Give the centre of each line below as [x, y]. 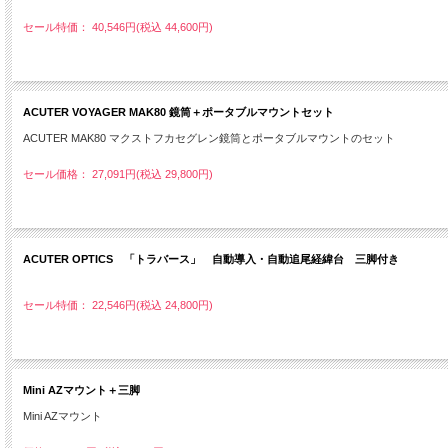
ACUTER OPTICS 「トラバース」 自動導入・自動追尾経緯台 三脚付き [211, 259]
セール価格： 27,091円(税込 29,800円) [118, 174]
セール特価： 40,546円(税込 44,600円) [118, 27]
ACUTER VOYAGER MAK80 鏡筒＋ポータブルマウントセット [178, 112]
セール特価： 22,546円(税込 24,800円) [118, 305]
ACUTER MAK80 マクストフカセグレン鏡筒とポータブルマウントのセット [209, 138]
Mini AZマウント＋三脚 [81, 390]
